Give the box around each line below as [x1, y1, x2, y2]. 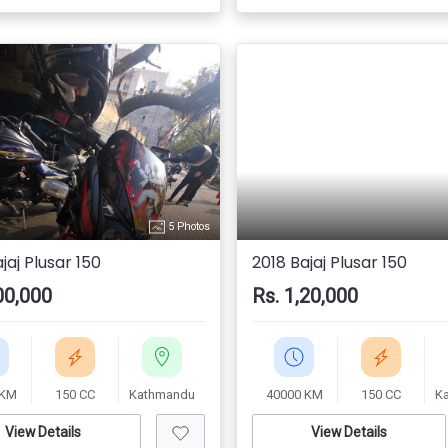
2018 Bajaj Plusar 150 [251, 251, 407, 274]
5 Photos [164, 219, 210, 233]
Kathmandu [128, 387, 195, 402]
